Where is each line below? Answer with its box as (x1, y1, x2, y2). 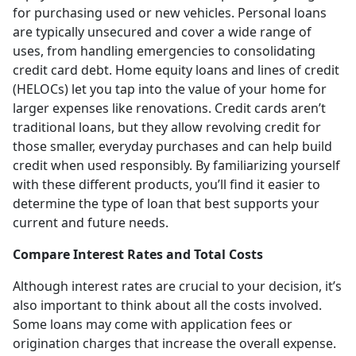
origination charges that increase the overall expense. (13, 334, 336, 352)
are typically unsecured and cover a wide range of (13, 22, 311, 41)
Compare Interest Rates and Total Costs (13, 245, 263, 263)
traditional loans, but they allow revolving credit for (13, 118, 321, 136)
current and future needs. (13, 213, 168, 231)
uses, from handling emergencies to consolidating (13, 41, 315, 60)
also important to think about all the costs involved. (13, 296, 322, 314)
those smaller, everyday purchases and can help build (13, 137, 332, 155)
